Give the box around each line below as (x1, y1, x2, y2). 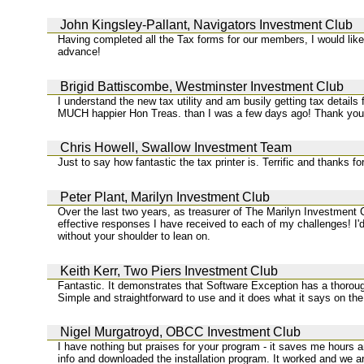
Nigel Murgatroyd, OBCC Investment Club (60, 325, 301, 340)
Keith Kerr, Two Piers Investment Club (60, 263, 278, 278)
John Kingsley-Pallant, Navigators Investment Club (60, 17, 353, 32)
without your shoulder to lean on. (58, 229, 211, 242)
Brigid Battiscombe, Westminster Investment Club (60, 79, 344, 93)
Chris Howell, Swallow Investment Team (60, 141, 292, 155)
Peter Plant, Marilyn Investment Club (60, 189, 270, 204)
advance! (58, 45, 102, 58)
